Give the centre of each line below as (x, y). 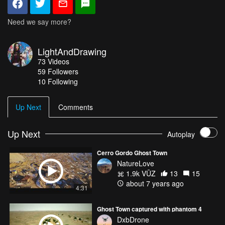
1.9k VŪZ (140, 174)
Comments (76, 107)
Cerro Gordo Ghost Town (132, 153)
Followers (63, 72)
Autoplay (181, 134)
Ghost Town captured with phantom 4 (149, 209)
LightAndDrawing (72, 51)
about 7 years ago (154, 184)
